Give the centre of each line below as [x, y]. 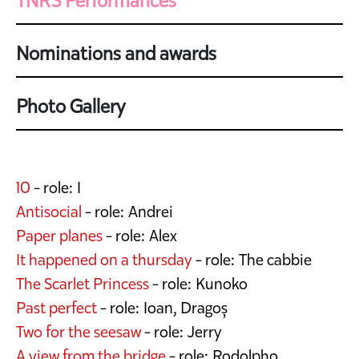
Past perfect [56, 307]
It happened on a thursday [104, 259]
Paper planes [59, 235]
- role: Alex [140, 235]
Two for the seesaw [79, 331]
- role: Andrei [127, 211]
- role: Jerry [182, 331]
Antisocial [49, 211]
